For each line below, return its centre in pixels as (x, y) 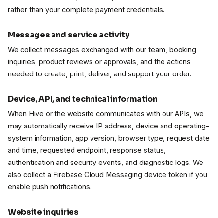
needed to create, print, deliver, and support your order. (100, 74)
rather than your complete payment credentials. (86, 10)
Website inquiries (43, 212)
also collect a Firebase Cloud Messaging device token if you (108, 175)
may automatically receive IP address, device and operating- (109, 126)
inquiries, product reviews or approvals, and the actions (99, 62)
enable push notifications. (50, 187)
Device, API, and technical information (83, 99)
